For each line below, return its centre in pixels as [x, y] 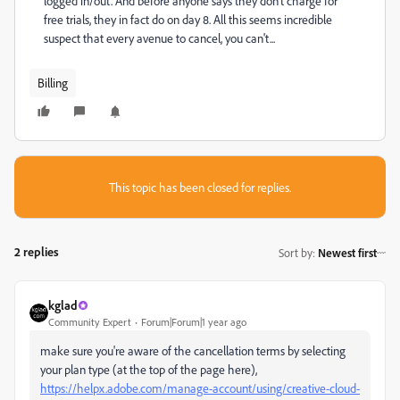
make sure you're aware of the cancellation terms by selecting [193, 350]
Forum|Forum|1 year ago [194, 322]
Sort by [296, 252]
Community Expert [90, 322]
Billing [53, 83]
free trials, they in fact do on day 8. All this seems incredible [188, 19]
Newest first [347, 252]
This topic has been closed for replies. [200, 187]
